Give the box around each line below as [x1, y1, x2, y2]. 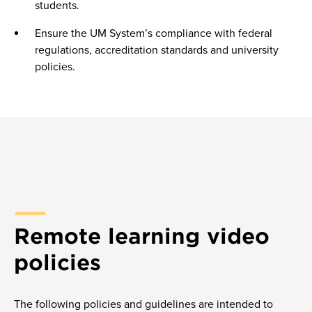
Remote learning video [14, 223, 270, 249]
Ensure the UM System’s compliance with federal [35, 26, 272, 41]
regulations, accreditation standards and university [35, 43, 279, 58]
